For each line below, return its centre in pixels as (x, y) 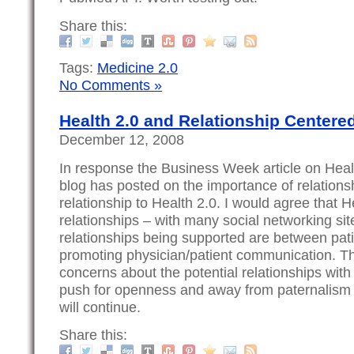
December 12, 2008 (122, 140)
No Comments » (111, 85)
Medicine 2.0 (137, 68)
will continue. (100, 307)
